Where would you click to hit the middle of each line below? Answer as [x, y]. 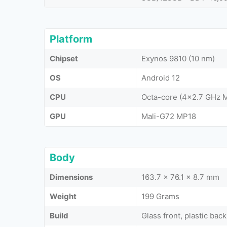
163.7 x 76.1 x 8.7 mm [180, 177]
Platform [71, 39]
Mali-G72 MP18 [169, 116]
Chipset [64, 58]
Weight [63, 196]
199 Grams [160, 196]
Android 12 [161, 78]
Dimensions [71, 177]
